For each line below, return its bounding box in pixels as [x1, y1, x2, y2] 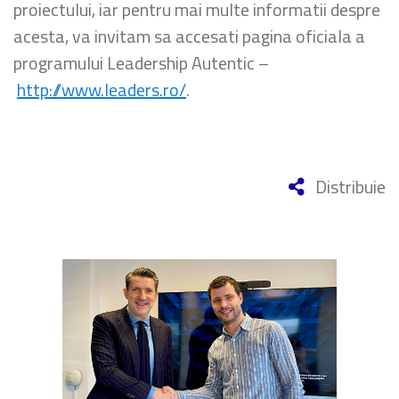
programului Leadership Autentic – [13, 49, 269, 77]
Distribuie [312, 173, 386, 200]
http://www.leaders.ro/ [17, 76, 186, 103]
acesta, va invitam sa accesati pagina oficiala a [13, 22, 365, 50]
